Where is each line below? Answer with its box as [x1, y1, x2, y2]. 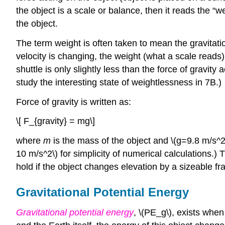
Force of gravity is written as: [16, 96, 131, 107]
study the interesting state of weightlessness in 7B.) [16, 77, 221, 87]
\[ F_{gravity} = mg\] [16, 116, 95, 127]
